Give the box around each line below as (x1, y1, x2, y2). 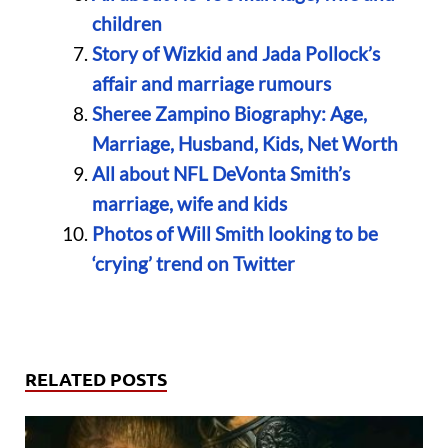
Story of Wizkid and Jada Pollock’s (91, 42, 380, 66)
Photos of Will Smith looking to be (91, 222, 378, 246)
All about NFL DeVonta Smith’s (91, 162, 350, 186)
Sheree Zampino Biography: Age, (91, 102, 367, 126)
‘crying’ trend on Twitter (91, 252, 295, 276)
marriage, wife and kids (91, 192, 287, 216)
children (91, 12, 162, 36)
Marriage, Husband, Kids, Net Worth (91, 132, 398, 156)
